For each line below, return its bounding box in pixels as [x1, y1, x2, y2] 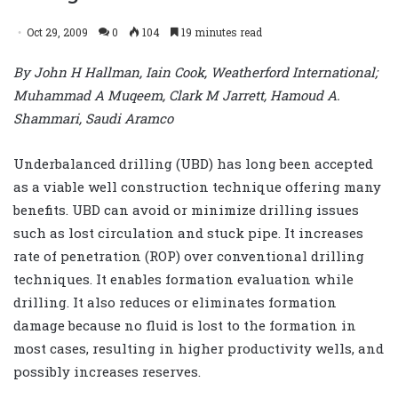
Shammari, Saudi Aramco [13, 108, 173, 127]
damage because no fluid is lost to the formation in [13, 315, 356, 334]
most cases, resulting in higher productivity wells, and [13, 338, 384, 357]
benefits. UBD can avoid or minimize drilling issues [13, 200, 359, 219]
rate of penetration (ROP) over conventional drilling [13, 246, 364, 265]
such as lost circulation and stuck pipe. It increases [13, 223, 363, 242]
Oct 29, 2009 [27, 24, 88, 39]
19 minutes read [179, 24, 262, 39]
